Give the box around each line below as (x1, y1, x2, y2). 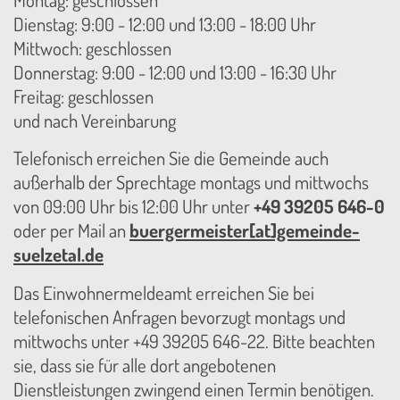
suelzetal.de (13, 243, 104, 267)
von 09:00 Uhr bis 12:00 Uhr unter (13, 195, 254, 219)
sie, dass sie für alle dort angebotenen (13, 353, 276, 377)
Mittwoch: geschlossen (13, 36, 171, 60)
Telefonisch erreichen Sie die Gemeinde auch (13, 146, 329, 171)
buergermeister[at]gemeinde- (129, 219, 360, 243)
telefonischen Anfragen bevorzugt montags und (13, 304, 346, 329)
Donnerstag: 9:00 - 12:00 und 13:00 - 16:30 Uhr (13, 60, 337, 84)
